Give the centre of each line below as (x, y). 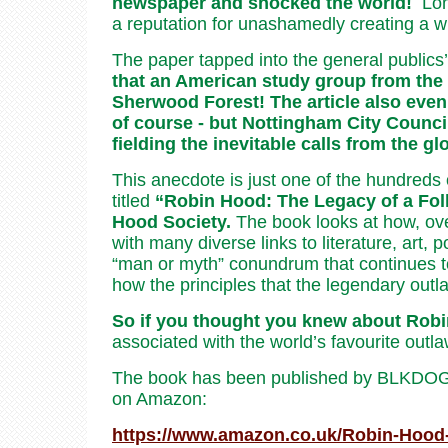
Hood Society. (171, 221)
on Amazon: (159, 398)
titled (133, 200)
